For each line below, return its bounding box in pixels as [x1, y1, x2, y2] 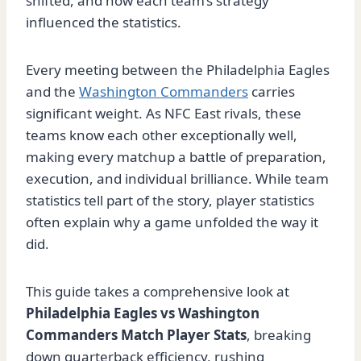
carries [248, 82, 295, 102]
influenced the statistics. [26, 13, 181, 32]
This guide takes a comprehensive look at [26, 282, 289, 301]
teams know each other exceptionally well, [26, 126, 297, 145]
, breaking [247, 326, 311, 345]
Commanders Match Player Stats [26, 326, 247, 345]
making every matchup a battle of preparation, [26, 147, 326, 167]
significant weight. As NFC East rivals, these [26, 104, 301, 123]
